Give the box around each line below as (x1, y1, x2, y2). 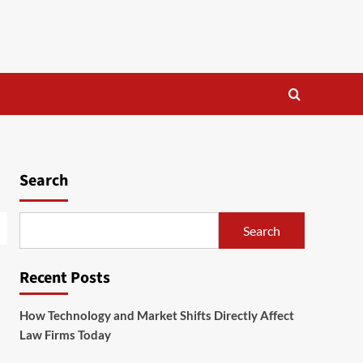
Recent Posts (19, 267, 110, 289)
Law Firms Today (19, 327, 111, 342)
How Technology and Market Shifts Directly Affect (19, 308, 294, 322)
